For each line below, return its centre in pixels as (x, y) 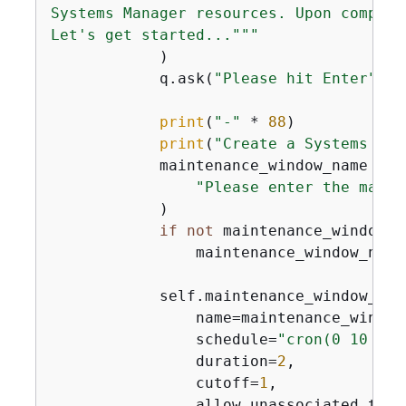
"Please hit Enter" (295, 78)
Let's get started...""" (155, 35)
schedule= (164, 339)
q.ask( (132, 78)
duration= (164, 361)
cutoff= (155, 383)
